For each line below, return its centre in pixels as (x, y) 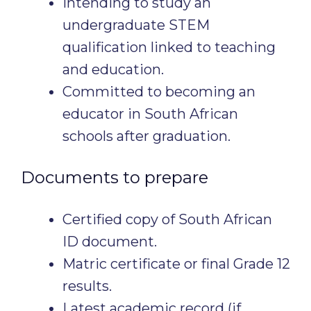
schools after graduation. (146, 136)
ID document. (110, 242)
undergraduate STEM (136, 25)
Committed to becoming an (159, 92)
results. (87, 286)
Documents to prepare (115, 177)
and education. (113, 69)
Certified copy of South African (167, 219)
